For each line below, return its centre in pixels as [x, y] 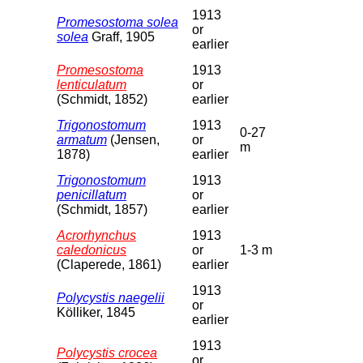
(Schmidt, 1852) [102, 99]
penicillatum [92, 194]
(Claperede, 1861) [109, 264]
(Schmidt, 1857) [102, 209]
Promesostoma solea [117, 22]
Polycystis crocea [107, 352]
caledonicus [92, 250]
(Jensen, [133, 139]
